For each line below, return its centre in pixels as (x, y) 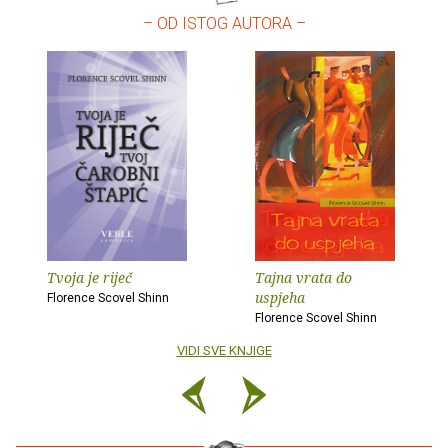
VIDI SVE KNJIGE (224, 350)
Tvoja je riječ (89, 277)
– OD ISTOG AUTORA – (224, 23)
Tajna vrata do (303, 277)
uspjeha (280, 297)
